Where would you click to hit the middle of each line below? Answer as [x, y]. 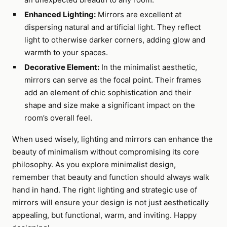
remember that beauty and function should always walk [111, 177]
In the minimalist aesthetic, [148, 67]
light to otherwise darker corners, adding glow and [115, 40]
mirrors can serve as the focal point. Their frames [112, 80]
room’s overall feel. [58, 118]
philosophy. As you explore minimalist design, [94, 164]
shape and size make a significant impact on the [109, 105]
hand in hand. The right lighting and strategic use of [105, 190]
